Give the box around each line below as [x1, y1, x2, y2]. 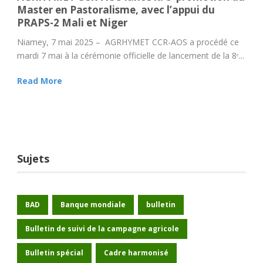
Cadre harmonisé [104, 248, 168, 258]
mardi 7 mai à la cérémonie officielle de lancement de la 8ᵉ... [17, 50, 244, 62]
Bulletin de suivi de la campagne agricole [25, 224, 179, 234]
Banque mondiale [60, 200, 126, 210]
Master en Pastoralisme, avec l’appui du [17, 3, 215, 17]
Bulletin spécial [25, 248, 83, 258]
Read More [17, 75, 62, 87]
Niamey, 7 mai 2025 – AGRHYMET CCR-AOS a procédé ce [17, 36, 239, 48]
